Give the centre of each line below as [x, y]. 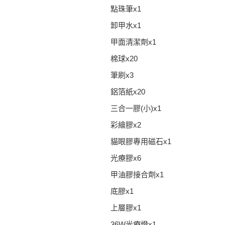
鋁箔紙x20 [128, 91]
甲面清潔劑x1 [133, 42]
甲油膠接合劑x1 [137, 174]
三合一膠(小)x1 [136, 108]
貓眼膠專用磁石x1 [141, 141]
